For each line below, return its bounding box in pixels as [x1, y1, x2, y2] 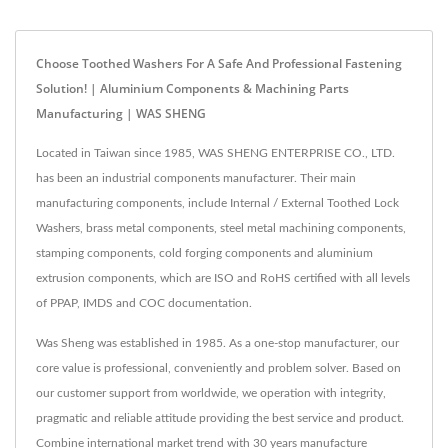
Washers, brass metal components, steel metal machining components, [36, 221, 406, 234]
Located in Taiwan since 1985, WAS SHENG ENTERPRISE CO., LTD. [36, 146, 395, 159]
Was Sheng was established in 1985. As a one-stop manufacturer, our [36, 336, 399, 349]
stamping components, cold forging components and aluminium [36, 246, 373, 259]
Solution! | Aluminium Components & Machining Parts [36, 79, 349, 97]
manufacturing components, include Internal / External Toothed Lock [36, 196, 399, 209]
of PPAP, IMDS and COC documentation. [36, 296, 252, 309]
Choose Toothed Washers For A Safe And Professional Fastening [36, 54, 402, 72]
